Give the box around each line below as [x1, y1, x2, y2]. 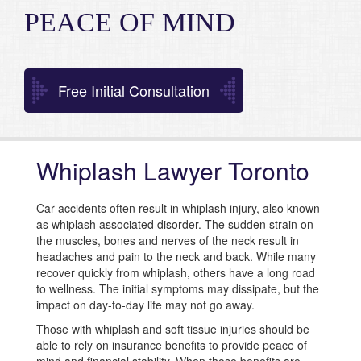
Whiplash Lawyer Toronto [36, 153, 309, 188]
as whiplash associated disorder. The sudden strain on [36, 216, 313, 232]
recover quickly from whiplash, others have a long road [36, 264, 315, 280]
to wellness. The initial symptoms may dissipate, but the [36, 280, 319, 297]
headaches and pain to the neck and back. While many [36, 248, 316, 264]
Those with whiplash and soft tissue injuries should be [36, 321, 309, 337]
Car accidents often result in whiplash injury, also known [36, 200, 320, 216]
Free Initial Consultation [58, 80, 210, 101]
